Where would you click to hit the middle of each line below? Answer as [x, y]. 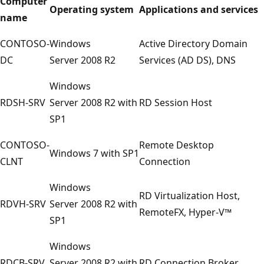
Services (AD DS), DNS [187, 60]
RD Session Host [176, 102]
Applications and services [199, 9]
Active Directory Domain [193, 43]
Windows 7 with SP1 [94, 153]
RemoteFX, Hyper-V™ [185, 212]
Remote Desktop [176, 145]
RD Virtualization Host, [189, 195]
